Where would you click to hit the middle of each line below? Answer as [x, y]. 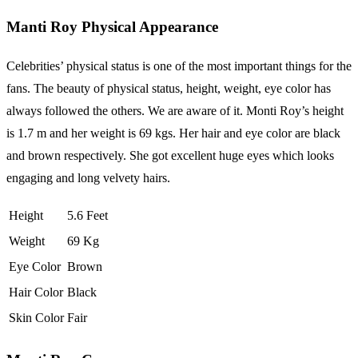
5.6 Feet [88, 215]
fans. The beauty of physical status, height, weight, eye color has [169, 88]
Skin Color [36, 317]
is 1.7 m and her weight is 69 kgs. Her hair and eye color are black [173, 133]
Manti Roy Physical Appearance [112, 27]
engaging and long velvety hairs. [88, 177]
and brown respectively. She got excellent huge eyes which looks [170, 155]
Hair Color [36, 292]
